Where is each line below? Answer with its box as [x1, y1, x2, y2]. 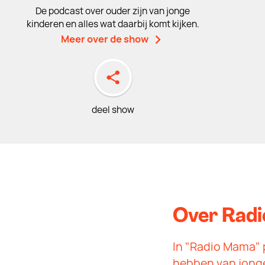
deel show [91, 104, 134, 116]
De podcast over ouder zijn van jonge [35, 5, 190, 17]
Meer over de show [60, 33, 148, 46]
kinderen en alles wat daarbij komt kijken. [26, 18, 199, 30]
